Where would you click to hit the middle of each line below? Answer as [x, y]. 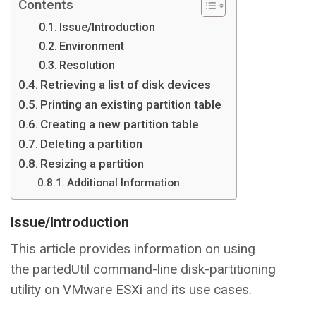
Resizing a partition [92, 164]
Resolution [87, 66]
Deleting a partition [92, 144]
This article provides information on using [133, 249]
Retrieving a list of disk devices [126, 85]
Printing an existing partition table [131, 105]
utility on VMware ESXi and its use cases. [133, 290]
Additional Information [124, 183]
